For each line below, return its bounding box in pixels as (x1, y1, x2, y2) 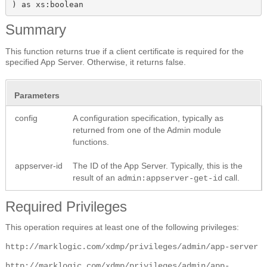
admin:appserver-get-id (117, 173, 222, 184)
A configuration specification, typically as (73, 113, 223, 123)
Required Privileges (5, 198, 127, 215)
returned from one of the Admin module (73, 125, 221, 135)
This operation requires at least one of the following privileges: (5, 222, 239, 232)
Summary (5, 21, 66, 38)
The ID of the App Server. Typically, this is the (73, 161, 243, 171)
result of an (73, 173, 117, 183)
